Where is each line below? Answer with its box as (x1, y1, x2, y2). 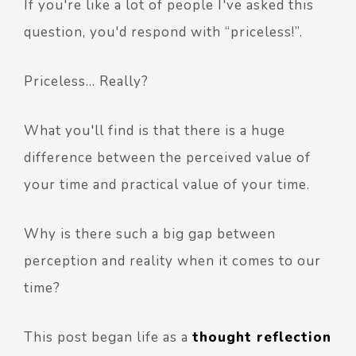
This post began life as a (24, 327, 192, 346)
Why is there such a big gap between (24, 224, 276, 243)
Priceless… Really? (24, 72, 149, 91)
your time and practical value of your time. (24, 175, 310, 194)
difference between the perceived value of (24, 148, 311, 167)
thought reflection (192, 327, 331, 346)
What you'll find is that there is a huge (24, 121, 285, 140)
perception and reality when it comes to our (24, 251, 321, 270)
